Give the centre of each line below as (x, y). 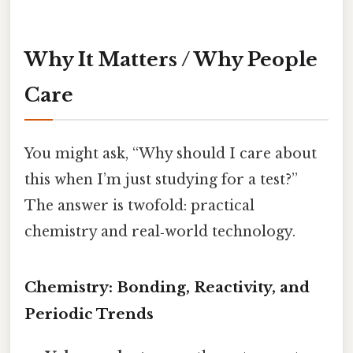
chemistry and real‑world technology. (160, 231)
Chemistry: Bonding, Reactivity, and (167, 287)
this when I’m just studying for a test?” (161, 179)
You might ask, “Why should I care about (171, 153)
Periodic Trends (89, 314)
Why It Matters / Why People (171, 59)
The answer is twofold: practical (139, 205)
